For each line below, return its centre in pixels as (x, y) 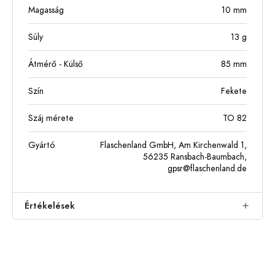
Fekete (234, 91)
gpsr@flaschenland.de (207, 168)
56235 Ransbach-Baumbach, (195, 157)
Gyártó (41, 145)
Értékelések (50, 206)
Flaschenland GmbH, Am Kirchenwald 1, (173, 145)
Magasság (46, 10)
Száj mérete (51, 118)
